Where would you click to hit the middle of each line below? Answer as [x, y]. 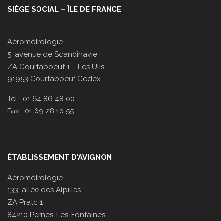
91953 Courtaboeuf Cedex [54, 79]
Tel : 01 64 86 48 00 [41, 99]
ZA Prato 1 [25, 202]
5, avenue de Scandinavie [52, 54]
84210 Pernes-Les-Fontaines [56, 215]
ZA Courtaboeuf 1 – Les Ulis [56, 67]
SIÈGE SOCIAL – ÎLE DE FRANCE [64, 9]
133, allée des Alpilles [44, 190]
